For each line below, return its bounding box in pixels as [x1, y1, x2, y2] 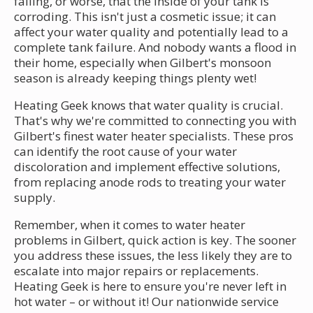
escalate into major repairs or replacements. [14, 262, 259, 279]
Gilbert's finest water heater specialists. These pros [14, 127, 293, 144]
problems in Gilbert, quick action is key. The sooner [14, 231, 296, 248]
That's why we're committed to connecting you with [14, 112, 296, 129]
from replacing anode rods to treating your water [14, 173, 286, 190]
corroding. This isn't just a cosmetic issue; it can [14, 8, 276, 24]
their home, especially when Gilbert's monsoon [14, 54, 271, 71]
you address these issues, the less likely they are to [14, 247, 292, 263]
